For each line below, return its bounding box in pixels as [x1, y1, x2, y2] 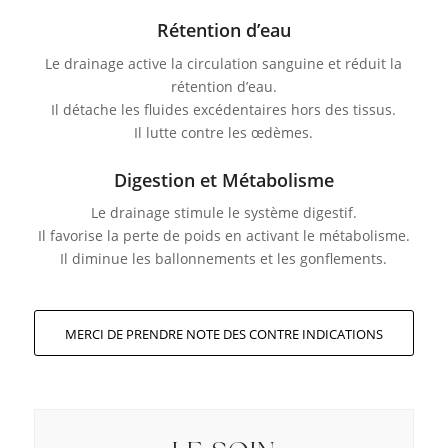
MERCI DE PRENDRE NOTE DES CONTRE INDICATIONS [64, 325, 383, 344]
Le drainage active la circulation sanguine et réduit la [45, 53, 403, 73]
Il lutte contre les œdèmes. [134, 122, 314, 142]
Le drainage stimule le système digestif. [90, 203, 357, 223]
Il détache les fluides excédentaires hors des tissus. [51, 99, 397, 119]
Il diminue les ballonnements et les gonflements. [60, 249, 388, 269]
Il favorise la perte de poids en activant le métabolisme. [37, 226, 410, 246]
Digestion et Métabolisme [113, 167, 334, 192]
